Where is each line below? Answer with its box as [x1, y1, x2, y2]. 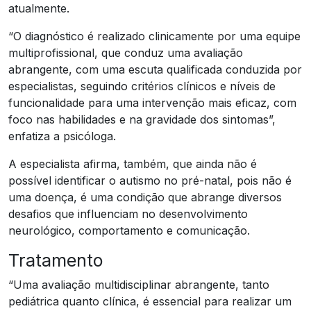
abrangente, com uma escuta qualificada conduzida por [8, 62, 302, 76]
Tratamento [8, 249, 103, 271]
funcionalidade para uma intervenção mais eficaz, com [8, 95, 296, 110]
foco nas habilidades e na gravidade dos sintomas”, [8, 112, 276, 126]
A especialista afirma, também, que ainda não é [8, 156, 257, 171]
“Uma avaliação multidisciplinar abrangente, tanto [8, 277, 269, 292]
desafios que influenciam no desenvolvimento [8, 206, 248, 221]
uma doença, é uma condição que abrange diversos [8, 190, 282, 204]
